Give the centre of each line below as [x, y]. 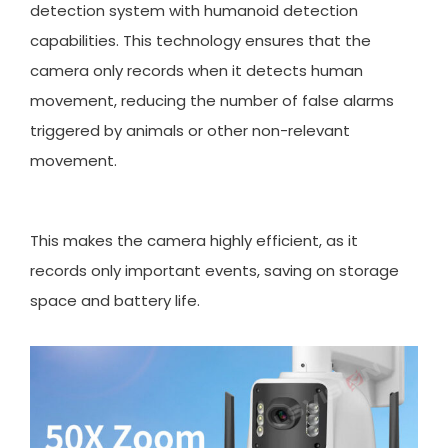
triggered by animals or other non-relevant [190, 130]
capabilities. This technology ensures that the [200, 40]
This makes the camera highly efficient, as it [194, 240]
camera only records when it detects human [196, 70]
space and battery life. [115, 300]
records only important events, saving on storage [214, 270]
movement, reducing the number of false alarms [212, 100]
